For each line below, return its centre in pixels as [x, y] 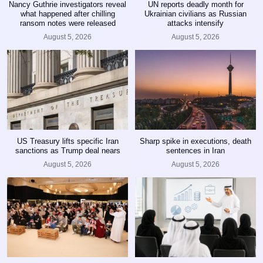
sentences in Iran [195, 150]
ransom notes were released [68, 23]
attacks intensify [195, 23]
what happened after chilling [68, 14]
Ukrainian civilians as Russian [195, 14]
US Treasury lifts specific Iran [68, 141]
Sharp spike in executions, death [195, 141]
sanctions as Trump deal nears [68, 150]
